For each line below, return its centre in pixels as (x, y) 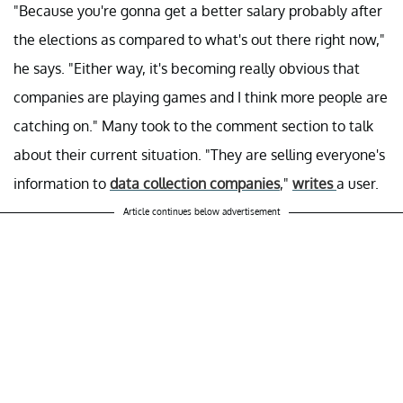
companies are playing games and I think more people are (201, 98)
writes (314, 184)
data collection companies (195, 184)
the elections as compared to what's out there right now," (199, 40)
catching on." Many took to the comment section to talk (193, 126)
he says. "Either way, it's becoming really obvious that (187, 69)
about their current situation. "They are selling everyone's (199, 155)
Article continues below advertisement (201, 212)
